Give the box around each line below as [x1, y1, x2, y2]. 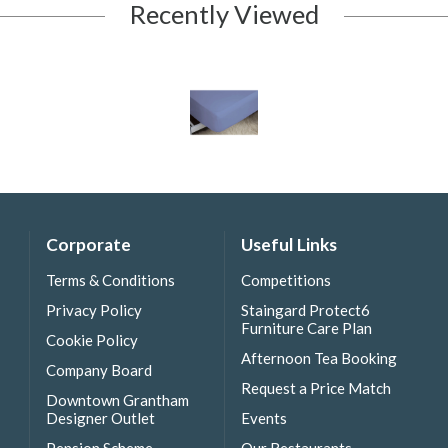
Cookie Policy [46, 330, 138, 349]
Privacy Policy [46, 300, 142, 319]
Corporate [46, 234, 131, 256]
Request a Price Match [241, 378, 391, 397]
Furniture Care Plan [241, 318, 372, 337]
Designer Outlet [46, 408, 155, 427]
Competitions [241, 270, 331, 289]
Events [241, 408, 287, 427]
